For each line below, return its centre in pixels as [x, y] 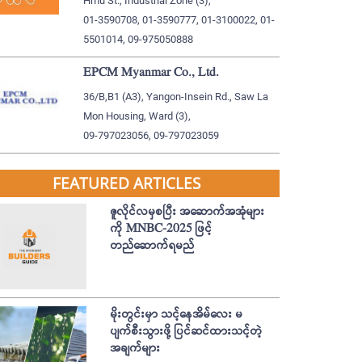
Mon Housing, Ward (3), [137, 116]
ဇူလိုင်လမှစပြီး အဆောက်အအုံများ [187, 212]
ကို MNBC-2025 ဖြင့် [161, 229]
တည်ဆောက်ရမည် [152, 246]
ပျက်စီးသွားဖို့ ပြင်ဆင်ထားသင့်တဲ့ [186, 331]
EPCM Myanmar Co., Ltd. [151, 73]
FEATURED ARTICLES [126, 183]
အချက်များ [135, 348]
